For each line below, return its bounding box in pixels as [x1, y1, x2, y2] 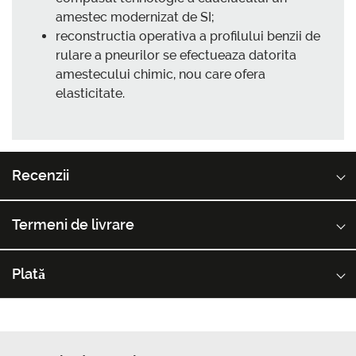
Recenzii [12, 167, 69, 184]
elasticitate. [56, 86, 125, 102]
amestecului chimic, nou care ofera [56, 67, 265, 83]
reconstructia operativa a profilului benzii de [56, 29, 320, 44]
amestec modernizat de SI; [56, 10, 215, 25]
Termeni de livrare [12, 216, 134, 234]
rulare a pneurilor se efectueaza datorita [56, 48, 296, 64]
